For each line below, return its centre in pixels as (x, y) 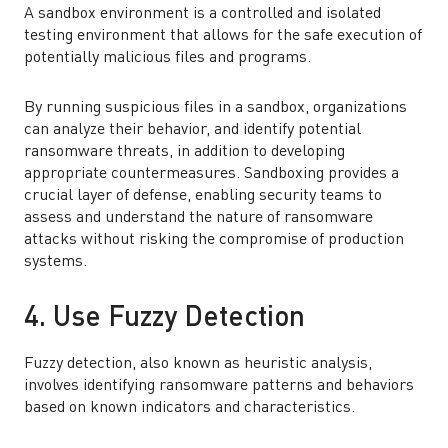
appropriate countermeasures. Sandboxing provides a (211, 174)
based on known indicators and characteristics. (189, 408)
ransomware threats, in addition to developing (184, 152)
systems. (55, 262)
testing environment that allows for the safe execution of (223, 36)
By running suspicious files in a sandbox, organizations (215, 108)
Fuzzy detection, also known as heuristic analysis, (198, 364)
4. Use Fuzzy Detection (164, 319)
